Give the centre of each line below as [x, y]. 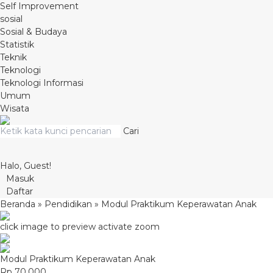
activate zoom [129, 227]
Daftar [19, 191]
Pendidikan [68, 204]
